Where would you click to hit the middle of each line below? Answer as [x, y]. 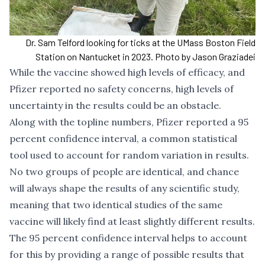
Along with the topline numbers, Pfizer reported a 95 [129, 122]
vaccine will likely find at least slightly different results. [132, 222]
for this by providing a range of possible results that [127, 255]
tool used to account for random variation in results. [129, 155]
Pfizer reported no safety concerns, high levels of [122, 89]
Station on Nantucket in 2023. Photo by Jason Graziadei [146, 57]
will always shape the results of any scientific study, [125, 188]
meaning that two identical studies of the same [116, 205]
